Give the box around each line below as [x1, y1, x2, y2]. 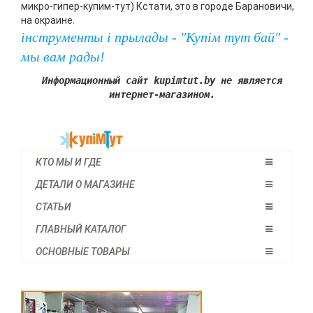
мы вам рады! [21, 49, 105, 64]
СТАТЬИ [36, 201, 71, 212]
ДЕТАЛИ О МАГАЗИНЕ [36, 179, 135, 190]
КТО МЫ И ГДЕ [36, 156, 101, 168]
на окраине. [21, 15, 75, 26]
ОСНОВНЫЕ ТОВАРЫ [36, 246, 130, 257]
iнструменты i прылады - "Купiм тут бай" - [21, 29, 289, 45]
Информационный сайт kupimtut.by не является [41, 75, 282, 86]
